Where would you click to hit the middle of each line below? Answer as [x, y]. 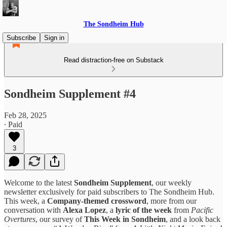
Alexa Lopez [84, 210]
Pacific [202, 210]
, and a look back [193, 219]
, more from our [172, 201]
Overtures [20, 219]
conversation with [33, 210]
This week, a [26, 201]
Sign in [54, 38]
